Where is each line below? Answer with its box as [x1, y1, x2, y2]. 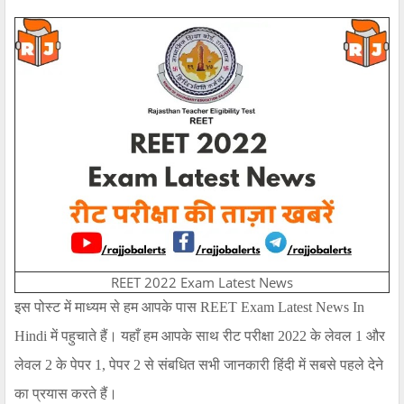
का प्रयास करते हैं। [14, 386, 117, 402]
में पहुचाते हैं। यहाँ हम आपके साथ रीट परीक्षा [50, 328, 274, 344]
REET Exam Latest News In [200, 299, 364, 316]
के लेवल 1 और [310, 328, 385, 344]
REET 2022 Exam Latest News [111, 273, 293, 292]
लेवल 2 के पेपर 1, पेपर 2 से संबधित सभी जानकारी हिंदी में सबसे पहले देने [14, 357, 383, 373]
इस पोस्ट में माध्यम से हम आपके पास [14, 299, 197, 316]
